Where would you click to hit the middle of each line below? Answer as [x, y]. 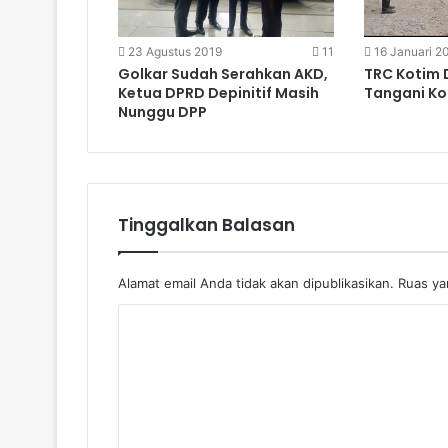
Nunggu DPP [162, 111]
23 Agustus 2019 [175, 51]
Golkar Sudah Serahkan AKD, [223, 73]
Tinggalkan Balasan [206, 224]
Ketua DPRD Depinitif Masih [218, 92]
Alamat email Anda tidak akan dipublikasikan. [256, 282]
